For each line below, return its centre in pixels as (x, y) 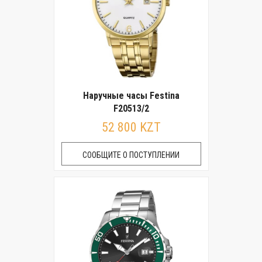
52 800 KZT (131, 127)
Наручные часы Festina (131, 96)
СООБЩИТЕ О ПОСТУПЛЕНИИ (131, 155)
